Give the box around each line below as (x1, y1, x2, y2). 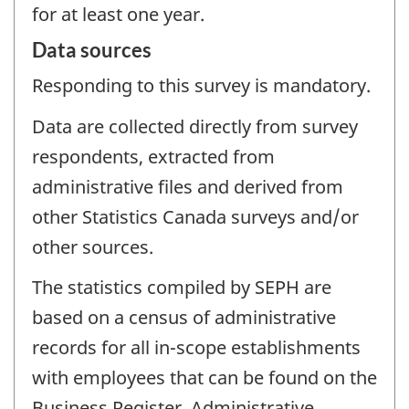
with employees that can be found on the (32, 365, 377, 391)
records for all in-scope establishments (32, 335, 361, 361)
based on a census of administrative (32, 305, 336, 330)
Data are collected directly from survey (32, 113, 358, 139)
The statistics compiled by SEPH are (32, 275, 331, 300)
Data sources (32, 37, 152, 63)
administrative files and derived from (32, 173, 343, 199)
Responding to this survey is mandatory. (32, 73, 371, 99)
